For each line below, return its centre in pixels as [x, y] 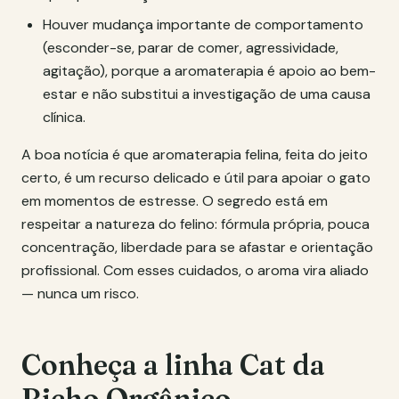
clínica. [64, 117]
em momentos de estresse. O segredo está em [175, 201]
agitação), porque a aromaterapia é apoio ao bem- [209, 71]
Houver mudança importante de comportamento [203, 24]
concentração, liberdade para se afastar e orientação [197, 247]
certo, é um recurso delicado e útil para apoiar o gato [196, 178]
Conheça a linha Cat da [173, 365]
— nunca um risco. [80, 293]
